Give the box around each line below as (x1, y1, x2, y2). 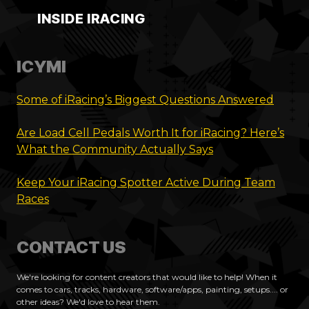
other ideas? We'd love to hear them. (17, 297, 160, 308)
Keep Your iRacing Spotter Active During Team (17, 175, 275, 189)
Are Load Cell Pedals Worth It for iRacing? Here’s (17, 126, 284, 139)
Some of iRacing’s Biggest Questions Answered (17, 92, 274, 106)
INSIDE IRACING (37, 10, 146, 27)
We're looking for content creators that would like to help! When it (17, 272, 277, 283)
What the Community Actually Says (17, 142, 213, 156)
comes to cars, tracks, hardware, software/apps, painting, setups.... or (17, 284, 288, 295)
